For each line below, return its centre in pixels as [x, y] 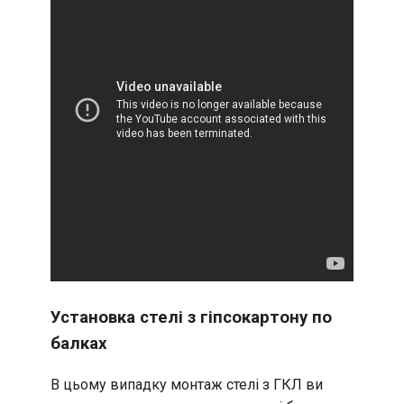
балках [79, 343]
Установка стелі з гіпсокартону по [191, 317]
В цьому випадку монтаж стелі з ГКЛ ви [187, 385]
